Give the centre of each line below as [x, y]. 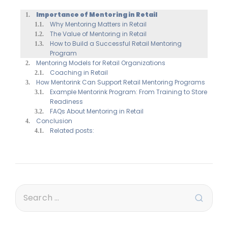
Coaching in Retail [79, 72]
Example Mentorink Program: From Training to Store [129, 92]
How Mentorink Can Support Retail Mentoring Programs [121, 82]
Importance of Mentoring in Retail [97, 14]
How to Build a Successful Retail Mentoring [116, 43]
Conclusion [54, 121]
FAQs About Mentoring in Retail [97, 111]
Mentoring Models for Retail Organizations [101, 63]
